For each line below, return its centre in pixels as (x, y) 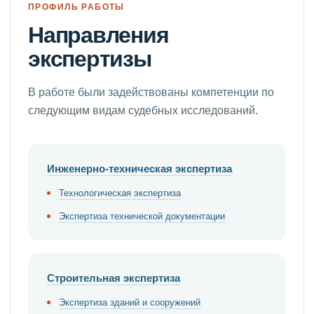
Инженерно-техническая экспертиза (139, 168)
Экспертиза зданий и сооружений (130, 302)
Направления (98, 35)
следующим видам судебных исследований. (143, 110)
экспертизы (90, 59)
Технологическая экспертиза (120, 193)
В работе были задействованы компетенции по (151, 92)
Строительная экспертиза (114, 278)
